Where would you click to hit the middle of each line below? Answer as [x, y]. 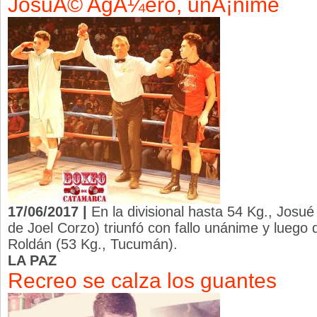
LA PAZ [32, 260]
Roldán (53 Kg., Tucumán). [93, 244]
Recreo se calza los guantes [142, 281]
